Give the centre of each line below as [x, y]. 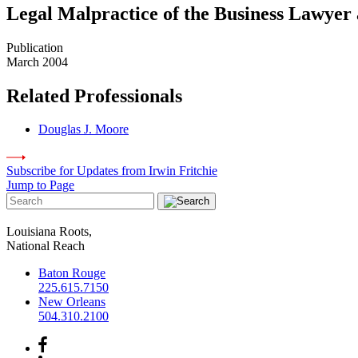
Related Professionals [94, 95]
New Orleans [72, 302]
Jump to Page [40, 185]
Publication [35, 47]
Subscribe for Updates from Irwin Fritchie [112, 171]
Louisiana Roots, [49, 232]
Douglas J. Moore [84, 129]
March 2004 [37, 62]
